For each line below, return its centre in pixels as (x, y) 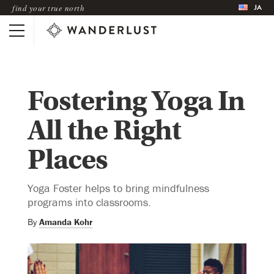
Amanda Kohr (66, 221)
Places (68, 160)
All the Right (104, 130)
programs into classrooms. (89, 202)
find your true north (48, 8)
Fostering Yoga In (136, 101)
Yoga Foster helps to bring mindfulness (118, 188)
